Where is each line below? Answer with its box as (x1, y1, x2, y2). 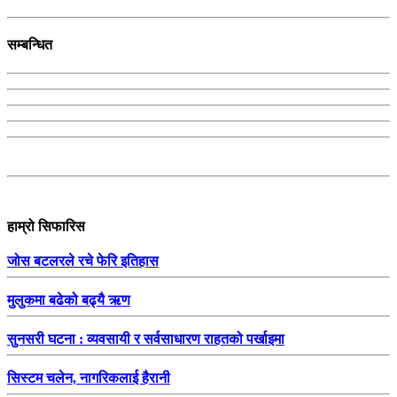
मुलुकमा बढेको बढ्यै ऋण (7, 292, 130, 308)
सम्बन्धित (7, 37, 52, 53)
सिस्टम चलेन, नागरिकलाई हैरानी (7, 370, 170, 386)
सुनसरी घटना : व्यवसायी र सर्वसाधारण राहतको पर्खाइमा (7, 331, 284, 347)
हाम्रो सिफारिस (7, 218, 85, 234)
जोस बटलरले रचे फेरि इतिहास (7, 253, 159, 269)
